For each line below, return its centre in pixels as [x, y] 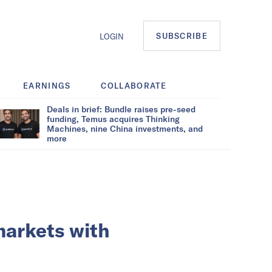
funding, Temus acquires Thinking [113, 118]
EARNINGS [47, 85]
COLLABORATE [134, 85]
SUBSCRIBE [182, 36]
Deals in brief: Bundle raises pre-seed [121, 109]
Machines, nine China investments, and [125, 128]
